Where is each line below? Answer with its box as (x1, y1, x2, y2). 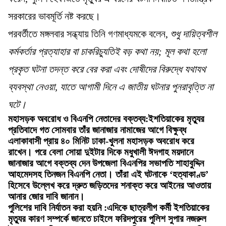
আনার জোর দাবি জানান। (8, 191, 85, 202)
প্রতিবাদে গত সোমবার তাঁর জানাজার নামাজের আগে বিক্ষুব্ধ (8, 124, 186, 135)
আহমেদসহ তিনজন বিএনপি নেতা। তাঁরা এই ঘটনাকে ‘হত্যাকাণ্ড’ (8, 168, 208, 180)
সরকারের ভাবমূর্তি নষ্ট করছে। (8, 10, 100, 22)
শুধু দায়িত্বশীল (171, 28, 217, 39)
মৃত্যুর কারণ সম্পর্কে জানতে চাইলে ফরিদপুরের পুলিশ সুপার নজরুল (8, 213, 206, 224)
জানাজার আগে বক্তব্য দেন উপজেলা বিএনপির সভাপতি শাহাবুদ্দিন (8, 157, 204, 168)
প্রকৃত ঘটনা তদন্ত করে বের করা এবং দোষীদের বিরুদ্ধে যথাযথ (8, 63, 206, 75)
